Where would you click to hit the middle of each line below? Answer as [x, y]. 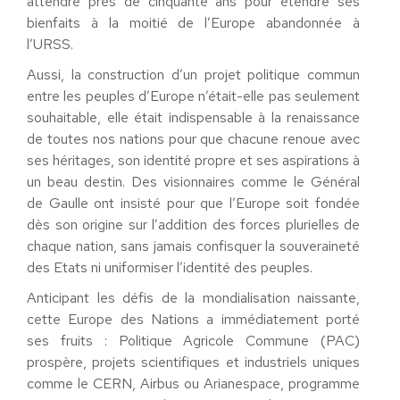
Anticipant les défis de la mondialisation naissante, [193, 298]
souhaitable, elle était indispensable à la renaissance [193, 117]
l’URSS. [50, 44]
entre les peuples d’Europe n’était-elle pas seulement [193, 96]
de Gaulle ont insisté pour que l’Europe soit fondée [193, 203]
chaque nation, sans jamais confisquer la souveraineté [193, 246]
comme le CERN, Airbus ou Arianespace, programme [193, 383]
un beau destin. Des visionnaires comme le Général [193, 182]
